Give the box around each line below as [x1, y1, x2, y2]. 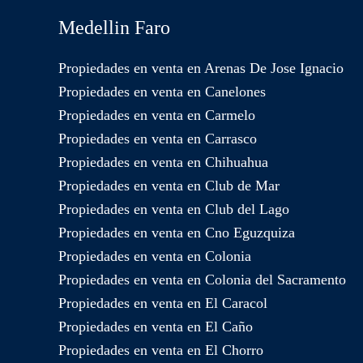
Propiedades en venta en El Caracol [58, 295, 267, 312]
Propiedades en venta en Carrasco [58, 130, 257, 147]
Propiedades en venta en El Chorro [58, 342, 263, 359]
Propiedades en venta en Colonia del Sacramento [58, 271, 346, 288]
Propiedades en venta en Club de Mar [58, 177, 280, 194]
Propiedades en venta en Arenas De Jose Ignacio [58, 60, 344, 77]
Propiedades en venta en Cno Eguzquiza [58, 224, 295, 241]
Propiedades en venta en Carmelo [58, 107, 255, 124]
